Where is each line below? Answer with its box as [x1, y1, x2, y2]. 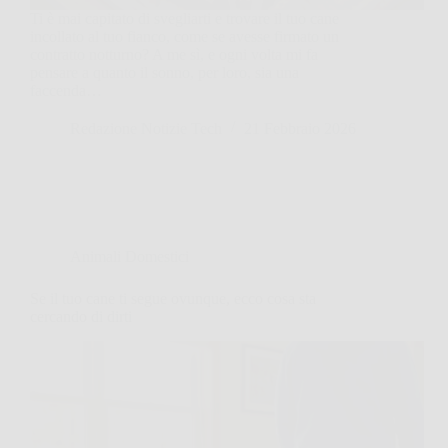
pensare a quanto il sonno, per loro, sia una [30, 63, 299, 81]
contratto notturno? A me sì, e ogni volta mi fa [30, 45, 318, 63]
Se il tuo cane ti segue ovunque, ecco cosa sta [30, 289, 316, 307]
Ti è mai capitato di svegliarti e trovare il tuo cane [30, 9, 339, 27]
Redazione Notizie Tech [70, 119, 222, 137]
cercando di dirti [30, 307, 132, 325]
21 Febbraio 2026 [244, 119, 356, 137]
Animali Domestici [70, 247, 189, 265]
